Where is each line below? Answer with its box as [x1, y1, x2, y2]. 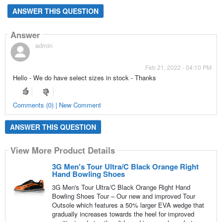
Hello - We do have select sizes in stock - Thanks [12, 73, 156, 83]
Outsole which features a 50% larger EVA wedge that [52, 200, 204, 210]
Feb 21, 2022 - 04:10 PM [145, 63, 212, 72]
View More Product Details [10, 144, 115, 157]
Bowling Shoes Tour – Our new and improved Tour [52, 191, 195, 201]
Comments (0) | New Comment [12, 100, 101, 110]
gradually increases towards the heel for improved [52, 209, 194, 219]
